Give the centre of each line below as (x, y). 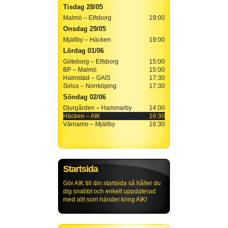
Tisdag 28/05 (83, 7)
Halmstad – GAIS (87, 78)
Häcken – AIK (82, 116)
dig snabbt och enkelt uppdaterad (109, 192)
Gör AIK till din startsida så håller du (112, 183)
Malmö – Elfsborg (87, 18)
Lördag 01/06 (83, 51)
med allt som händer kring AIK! (105, 200)
